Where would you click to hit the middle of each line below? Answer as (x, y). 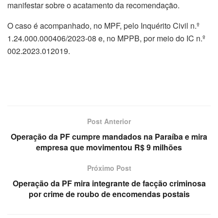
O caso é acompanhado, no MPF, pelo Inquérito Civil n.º (103, 26)
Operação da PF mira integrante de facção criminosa (109, 183)
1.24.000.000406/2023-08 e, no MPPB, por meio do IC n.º (106, 38)
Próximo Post (109, 168)
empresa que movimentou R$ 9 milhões (109, 147)
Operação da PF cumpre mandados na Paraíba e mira (109, 137)
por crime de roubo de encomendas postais (109, 194)
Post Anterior (109, 121)
